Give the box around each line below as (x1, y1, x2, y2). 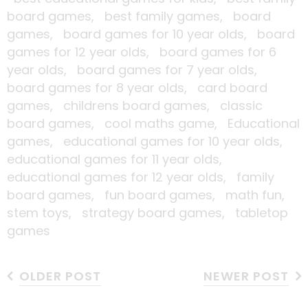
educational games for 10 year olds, (63, 132, 289, 150)
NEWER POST (203, 267, 289, 285)
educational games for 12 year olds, (7, 168, 236, 186)
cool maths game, (104, 114, 228, 132)
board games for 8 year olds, (7, 78, 197, 96)
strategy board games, (82, 203, 235, 221)
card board (197, 78, 267, 96)
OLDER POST (19, 267, 101, 285)
